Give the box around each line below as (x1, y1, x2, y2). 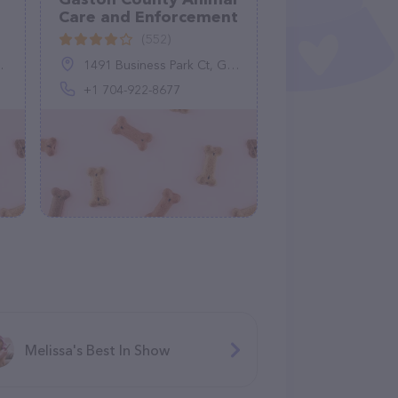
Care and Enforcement (59, 7, 238, 27)
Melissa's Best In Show (25, 340, 171, 359)
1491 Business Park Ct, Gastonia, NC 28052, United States (84, 57, 227, 73)
